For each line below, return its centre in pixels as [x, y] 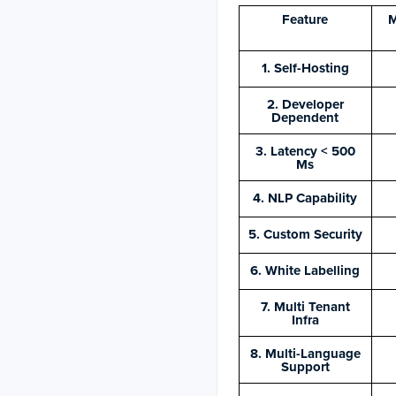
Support [305, 366]
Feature [305, 19]
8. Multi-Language [305, 353]
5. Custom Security [305, 234]
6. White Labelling [305, 270]
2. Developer [305, 104]
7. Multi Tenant [305, 306]
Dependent [305, 117]
